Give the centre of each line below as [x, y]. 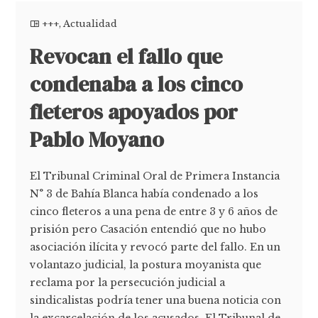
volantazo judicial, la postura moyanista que [146, 265]
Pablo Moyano [97, 140]
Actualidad [91, 24]
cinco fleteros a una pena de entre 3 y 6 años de [154, 212]
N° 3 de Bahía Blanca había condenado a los [144, 194]
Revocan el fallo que [126, 57]
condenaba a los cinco [137, 84]
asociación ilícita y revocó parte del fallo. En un [155, 247]
